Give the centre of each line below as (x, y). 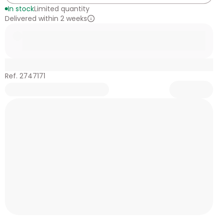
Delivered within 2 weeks (46, 18)
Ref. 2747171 (25, 76)
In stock (21, 9)
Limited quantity (62, 9)
